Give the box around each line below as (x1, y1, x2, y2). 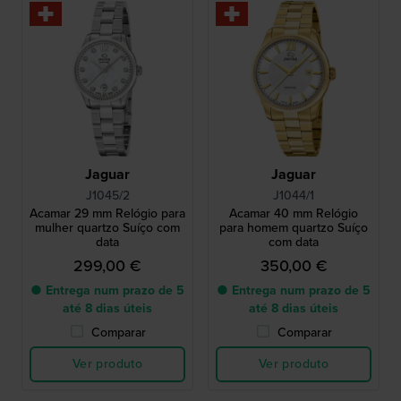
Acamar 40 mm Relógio (229, 203, 358, 223)
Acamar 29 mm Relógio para (30, 203, 185, 223)
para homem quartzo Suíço (219, 218, 368, 237)
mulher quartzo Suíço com (35, 218, 180, 237)
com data (269, 232, 319, 252)
